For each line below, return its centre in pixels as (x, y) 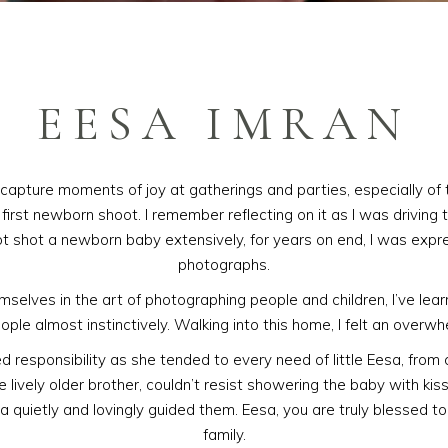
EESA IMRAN (224, 124)
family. (224, 434)
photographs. (224, 264)
